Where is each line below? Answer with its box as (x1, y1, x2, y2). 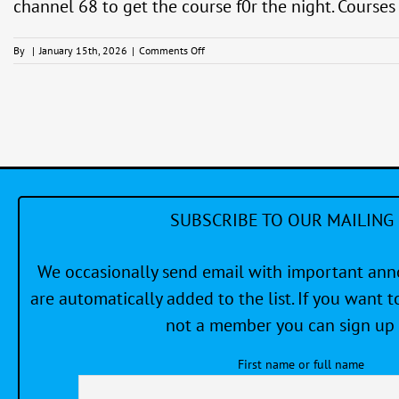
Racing (204, 90, 234, 104)
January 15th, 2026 (39, 43, 127, 57)
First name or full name (238, 355, 364, 372)
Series (204, 106, 231, 120)
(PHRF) (204, 122, 234, 136)
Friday (204, 58, 232, 72)
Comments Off (139, 43, 205, 57)
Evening (204, 74, 240, 88)
